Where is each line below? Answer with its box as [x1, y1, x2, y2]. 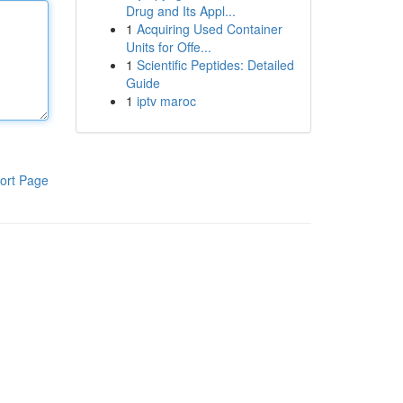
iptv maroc [136, 92, 196, 110]
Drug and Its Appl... [125, 2, 236, 20]
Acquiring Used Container [136, 20, 282, 38]
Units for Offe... [125, 38, 211, 56]
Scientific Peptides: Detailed [136, 56, 294, 74]
